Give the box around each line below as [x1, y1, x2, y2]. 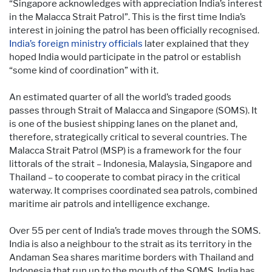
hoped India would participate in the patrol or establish [9, 51, 241, 63]
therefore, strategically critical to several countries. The [9, 131, 247, 143]
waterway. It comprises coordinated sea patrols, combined [9, 185, 257, 196]
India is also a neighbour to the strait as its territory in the [9, 238, 252, 250]
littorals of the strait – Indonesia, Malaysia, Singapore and [9, 158, 252, 169]
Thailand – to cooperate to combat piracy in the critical [9, 171, 240, 183]
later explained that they [143, 38, 249, 49]
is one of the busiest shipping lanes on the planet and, [9, 118, 237, 129]
